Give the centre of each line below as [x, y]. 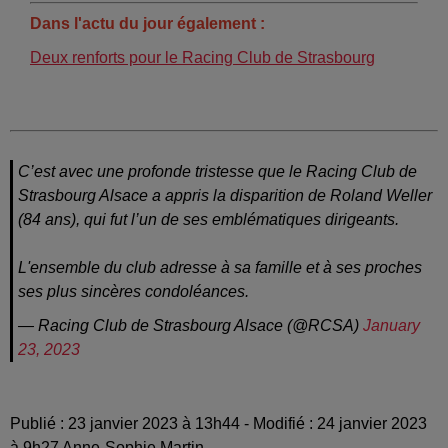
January [391, 325]
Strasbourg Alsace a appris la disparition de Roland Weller [225, 195]
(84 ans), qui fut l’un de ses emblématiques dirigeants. [208, 219]
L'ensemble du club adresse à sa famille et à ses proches [220, 267]
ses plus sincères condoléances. [133, 291]
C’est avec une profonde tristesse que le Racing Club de [217, 171]
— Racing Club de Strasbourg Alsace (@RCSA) [190, 325]
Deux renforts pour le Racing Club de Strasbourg [202, 57]
